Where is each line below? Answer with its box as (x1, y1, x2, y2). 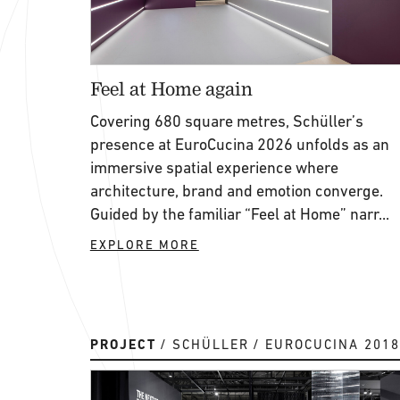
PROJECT (89, 337, 156, 353)
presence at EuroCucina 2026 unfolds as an (89, 135, 389, 154)
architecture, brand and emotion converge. (89, 181, 383, 200)
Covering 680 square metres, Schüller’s (89, 112, 363, 130)
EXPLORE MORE (89, 237, 199, 252)
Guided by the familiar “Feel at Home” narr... (89, 204, 389, 223)
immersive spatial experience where (89, 158, 338, 177)
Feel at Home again (89, 77, 253, 99)
